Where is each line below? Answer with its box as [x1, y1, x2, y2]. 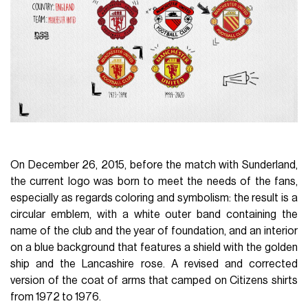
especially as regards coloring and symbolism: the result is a [10, 192, 298, 204]
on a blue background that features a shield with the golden [10, 242, 298, 254]
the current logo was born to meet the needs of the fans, [10, 176, 298, 188]
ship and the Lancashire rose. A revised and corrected [10, 258, 298, 270]
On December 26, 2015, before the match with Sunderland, [10, 159, 298, 171]
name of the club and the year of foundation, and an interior [10, 225, 298, 237]
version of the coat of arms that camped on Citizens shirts [10, 275, 298, 287]
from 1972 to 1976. [10, 291, 102, 303]
